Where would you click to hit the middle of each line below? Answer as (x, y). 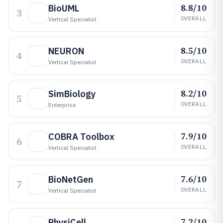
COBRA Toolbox (81, 137)
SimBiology (72, 94)
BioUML (64, 8)
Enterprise (62, 105)
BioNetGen (71, 179)
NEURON (66, 51)
